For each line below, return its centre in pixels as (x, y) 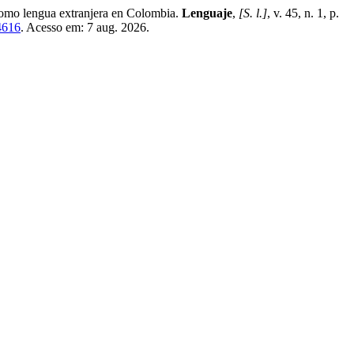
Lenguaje (207, 13)
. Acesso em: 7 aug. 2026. (85, 27)
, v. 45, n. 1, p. (303, 13)
